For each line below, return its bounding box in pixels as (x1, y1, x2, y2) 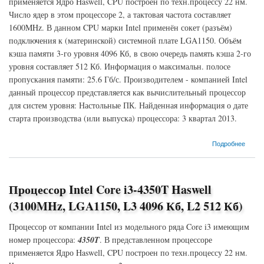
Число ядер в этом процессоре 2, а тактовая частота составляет (9, 9, 231, 20)
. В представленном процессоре (100, 234, 212, 245)
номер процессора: (9, 234, 78, 245)
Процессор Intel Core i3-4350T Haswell (9, 181, 212, 198)
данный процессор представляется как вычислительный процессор (9, 87, 246, 98)
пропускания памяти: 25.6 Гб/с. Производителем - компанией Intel (9, 74, 247, 85)
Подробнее (212, 138, 245, 148)
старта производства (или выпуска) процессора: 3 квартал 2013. (9, 113, 237, 124)
